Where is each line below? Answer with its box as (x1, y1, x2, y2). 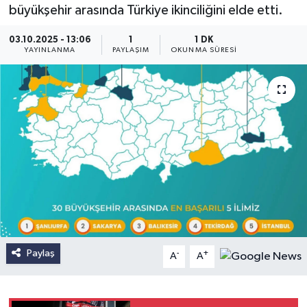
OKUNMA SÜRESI (171, 47, 238, 54)
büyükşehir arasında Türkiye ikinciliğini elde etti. (8, 3, 283, 18)
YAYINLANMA (24, 47, 76, 54)
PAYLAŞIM (112, 47, 150, 54)
